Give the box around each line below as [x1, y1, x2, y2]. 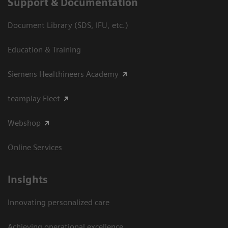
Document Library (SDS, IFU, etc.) [8, 20, 128, 30]
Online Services [8, 142, 62, 152]
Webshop [8, 118, 41, 128]
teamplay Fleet [8, 93, 60, 103]
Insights [8, 173, 48, 186]
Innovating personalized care [8, 197, 109, 207]
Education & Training [8, 44, 81, 54]
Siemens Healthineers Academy [8, 69, 119, 79]
